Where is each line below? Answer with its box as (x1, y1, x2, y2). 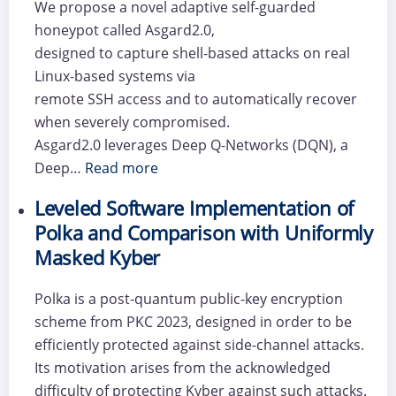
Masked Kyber (34, 243, 161, 271)
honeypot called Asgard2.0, (34, 19, 218, 40)
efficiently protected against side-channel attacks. (34, 335, 364, 355)
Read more (84, 157, 158, 178)
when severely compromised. (34, 111, 233, 132)
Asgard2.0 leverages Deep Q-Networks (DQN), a (34, 134, 348, 155)
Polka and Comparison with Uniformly (34, 218, 373, 247)
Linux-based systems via (34, 65, 199, 86)
